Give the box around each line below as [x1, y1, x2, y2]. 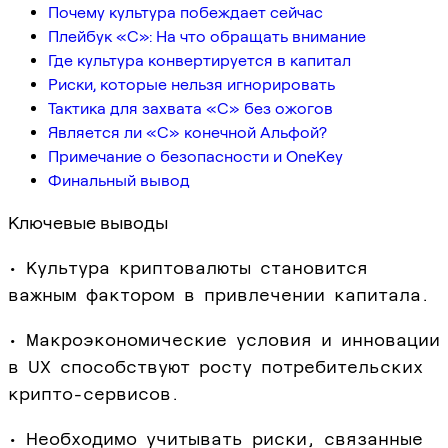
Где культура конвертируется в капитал [48, 50, 351, 70]
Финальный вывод [48, 170, 190, 190]
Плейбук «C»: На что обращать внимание [48, 26, 366, 46]
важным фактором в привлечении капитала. [8, 283, 429, 305]
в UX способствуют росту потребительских [8, 355, 423, 377]
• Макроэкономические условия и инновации [8, 328, 440, 350]
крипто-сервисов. [8, 382, 179, 404]
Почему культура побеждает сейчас [48, 2, 323, 22]
